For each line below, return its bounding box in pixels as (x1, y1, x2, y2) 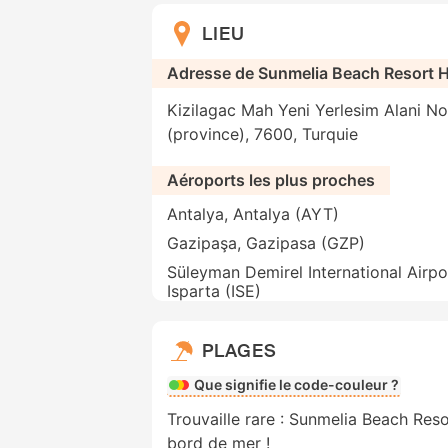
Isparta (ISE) (167, 281, 261, 302)
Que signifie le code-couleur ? (194, 376, 399, 394)
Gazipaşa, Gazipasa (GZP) (167, 233, 365, 254)
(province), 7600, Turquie (167, 124, 358, 145)
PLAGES (202, 338, 277, 363)
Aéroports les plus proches (167, 170, 375, 191)
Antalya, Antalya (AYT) (167, 204, 339, 225)
